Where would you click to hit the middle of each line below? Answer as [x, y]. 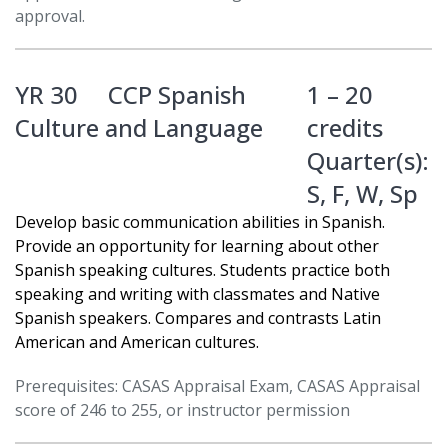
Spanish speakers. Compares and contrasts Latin [198, 318]
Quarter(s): [367, 161]
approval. [50, 16]
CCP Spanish [177, 95]
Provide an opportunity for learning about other [197, 246]
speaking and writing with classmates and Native [197, 294]
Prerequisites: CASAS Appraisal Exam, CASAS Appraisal [217, 386]
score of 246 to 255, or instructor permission [182, 410]
